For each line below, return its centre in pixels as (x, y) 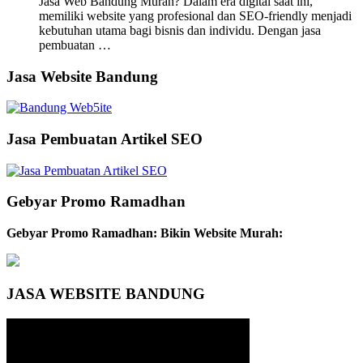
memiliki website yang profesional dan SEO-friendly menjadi (195, 15)
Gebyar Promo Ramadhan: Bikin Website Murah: (145, 233)
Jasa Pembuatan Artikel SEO (105, 139)
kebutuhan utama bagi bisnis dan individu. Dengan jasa (180, 30)
